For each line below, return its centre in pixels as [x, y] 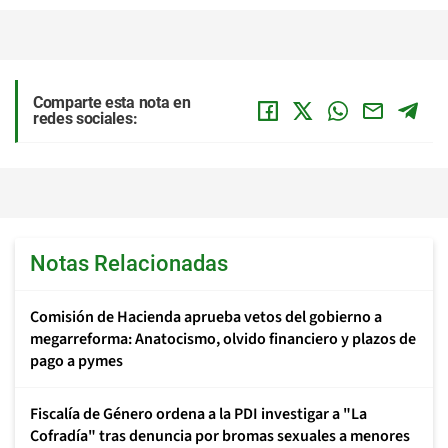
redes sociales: [85, 118]
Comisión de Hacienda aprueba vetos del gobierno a [206, 316]
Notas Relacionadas [129, 263]
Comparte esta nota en [112, 102]
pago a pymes [76, 360]
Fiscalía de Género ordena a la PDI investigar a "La [198, 413]
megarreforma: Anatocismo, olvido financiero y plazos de [223, 338]
